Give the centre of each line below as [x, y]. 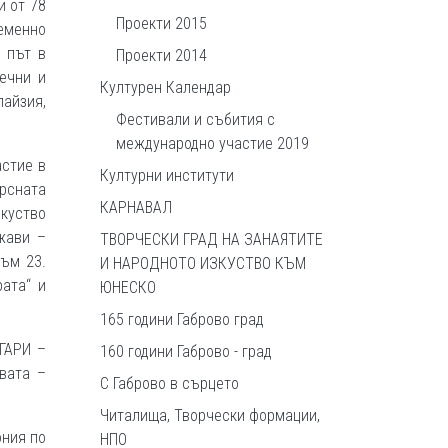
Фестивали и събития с [195, 119]
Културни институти [167, 175]
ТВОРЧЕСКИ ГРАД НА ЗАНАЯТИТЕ [211, 239]
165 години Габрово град [182, 319]
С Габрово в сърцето [169, 383]
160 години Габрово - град [186, 351]
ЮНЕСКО [128, 287]
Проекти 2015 [161, 23]
